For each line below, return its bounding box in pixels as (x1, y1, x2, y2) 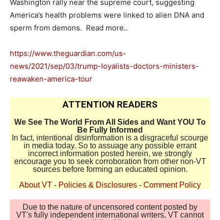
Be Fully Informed (77, 126, 143, 134)
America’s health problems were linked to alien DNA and (10, 10, 204, 20)
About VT (19, 181, 52, 189)
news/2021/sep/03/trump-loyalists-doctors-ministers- (10, 61, 199, 71)
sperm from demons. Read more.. (10, 23, 128, 32)
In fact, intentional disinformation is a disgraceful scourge (12, 134, 208, 142)
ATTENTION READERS (62, 99, 158, 110)
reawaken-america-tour (10, 74, 92, 83)
